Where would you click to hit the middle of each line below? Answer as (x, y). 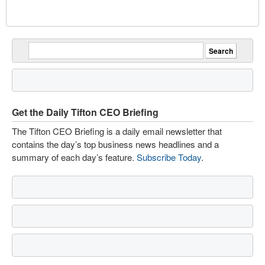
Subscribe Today (169, 157)
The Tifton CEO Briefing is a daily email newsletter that (117, 131)
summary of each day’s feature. (74, 157)
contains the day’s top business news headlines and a (115, 144)
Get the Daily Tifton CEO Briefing (85, 112)
